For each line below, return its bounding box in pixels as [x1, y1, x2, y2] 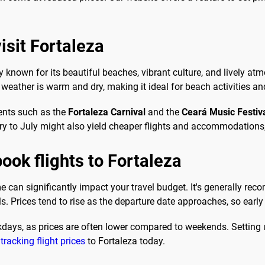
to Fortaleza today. [85, 235, 165, 247]
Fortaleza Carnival [68, 106, 146, 118]
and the [146, 106, 182, 118]
